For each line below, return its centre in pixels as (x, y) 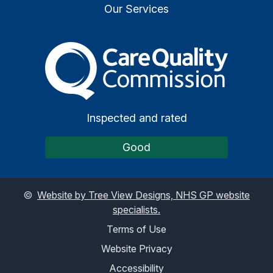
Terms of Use (136, 229)
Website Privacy (136, 248)
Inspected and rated (136, 118)
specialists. (136, 209)
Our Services (136, 9)
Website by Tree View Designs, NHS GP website (144, 195)
